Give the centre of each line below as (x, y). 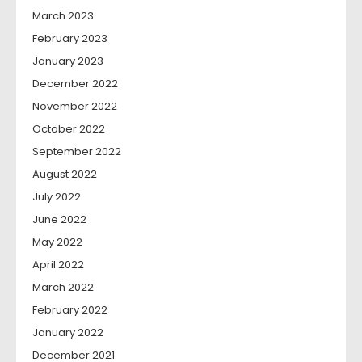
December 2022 (75, 84)
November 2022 (75, 107)
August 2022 (65, 175)
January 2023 (68, 61)
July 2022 (57, 197)
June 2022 (59, 220)
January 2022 (68, 333)
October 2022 (69, 129)
